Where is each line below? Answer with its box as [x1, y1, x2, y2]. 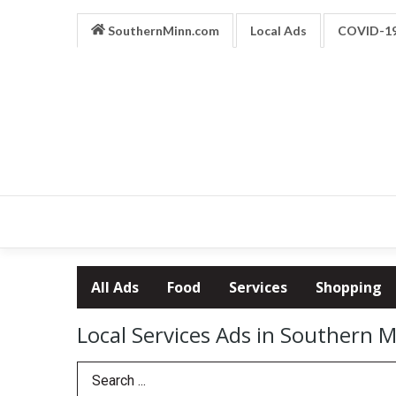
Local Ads [249, 23, 307, 38]
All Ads [91, 277, 139, 297]
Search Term [77, 371, 154, 389]
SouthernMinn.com [104, 23, 219, 38]
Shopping [316, 277, 382, 297]
